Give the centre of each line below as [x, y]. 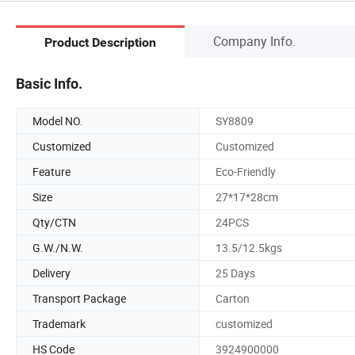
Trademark [59, 323]
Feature [52, 171]
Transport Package [79, 298]
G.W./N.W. [58, 247]
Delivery [52, 273]
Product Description [100, 43]
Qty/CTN [54, 222]
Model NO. [58, 120]
